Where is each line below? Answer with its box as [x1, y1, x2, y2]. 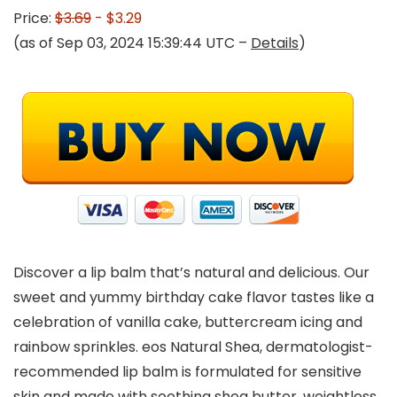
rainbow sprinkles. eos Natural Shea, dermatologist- [13, 337, 373, 357]
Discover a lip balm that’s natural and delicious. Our [13, 262, 370, 283]
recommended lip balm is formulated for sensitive [13, 362, 362, 382]
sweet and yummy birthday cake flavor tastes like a [13, 287, 374, 307]
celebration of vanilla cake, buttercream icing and [13, 312, 362, 332]
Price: [13, 8, 55, 28]
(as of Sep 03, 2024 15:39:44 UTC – [13, 33, 251, 53]
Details [251, 33, 299, 53]
